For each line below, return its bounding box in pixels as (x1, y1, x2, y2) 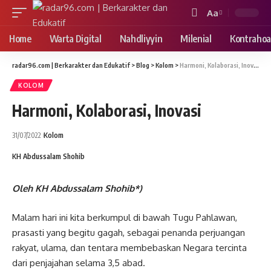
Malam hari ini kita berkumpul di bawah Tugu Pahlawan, (12, 211, 237, 223)
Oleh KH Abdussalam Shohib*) (12, 183, 142, 194)
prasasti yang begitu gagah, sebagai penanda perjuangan (12, 226, 245, 238)
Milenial (180, 33, 212, 45)
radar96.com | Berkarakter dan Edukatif (12, 61, 130, 69)
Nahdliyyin (119, 33, 163, 45)
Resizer (206, 28, 236, 41)
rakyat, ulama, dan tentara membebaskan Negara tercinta (12, 241, 247, 253)
